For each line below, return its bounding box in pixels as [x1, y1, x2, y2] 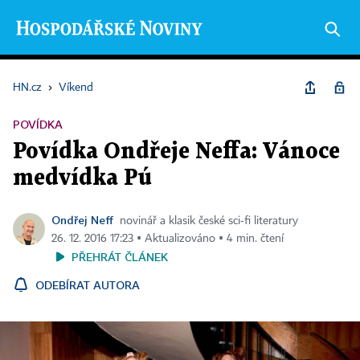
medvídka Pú [13, 168, 152, 189]
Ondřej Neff [51, 213, 113, 227]
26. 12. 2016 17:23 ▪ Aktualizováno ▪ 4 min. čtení [51, 233, 284, 244]
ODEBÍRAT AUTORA [35, 278, 140, 292]
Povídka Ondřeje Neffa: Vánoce [13, 141, 340, 162]
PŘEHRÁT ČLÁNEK [72, 250, 168, 264]
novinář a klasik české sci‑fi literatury [120, 215, 298, 227]
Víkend [59, 82, 93, 93]
